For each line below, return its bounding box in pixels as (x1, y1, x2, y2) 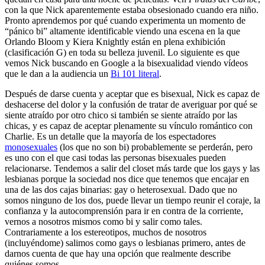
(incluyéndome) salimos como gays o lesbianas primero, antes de (5, 237, 245, 248)
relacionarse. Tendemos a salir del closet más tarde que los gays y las (5, 163, 260, 173)
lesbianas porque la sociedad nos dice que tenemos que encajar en (5, 173, 249, 184)
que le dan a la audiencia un (5, 68, 111, 79)
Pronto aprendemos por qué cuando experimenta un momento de (5, 15, 245, 25)
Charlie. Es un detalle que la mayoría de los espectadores (5, 131, 216, 141)
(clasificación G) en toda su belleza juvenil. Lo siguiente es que (5, 47, 240, 57)
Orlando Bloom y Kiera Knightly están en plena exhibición (5, 36, 225, 47)
